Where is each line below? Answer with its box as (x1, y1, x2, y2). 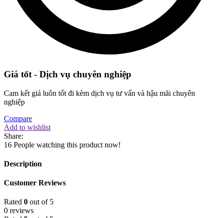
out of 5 (28, 198, 54, 206)
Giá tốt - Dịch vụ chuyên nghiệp (4, 69, 131, 79)
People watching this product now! (14, 140, 121, 149)
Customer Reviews (4, 179, 66, 187)
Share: (4, 131, 23, 140)
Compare (4, 114, 32, 123)
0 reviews (4, 206, 34, 215)
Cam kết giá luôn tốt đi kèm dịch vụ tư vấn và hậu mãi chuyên (4, 89, 195, 97)
